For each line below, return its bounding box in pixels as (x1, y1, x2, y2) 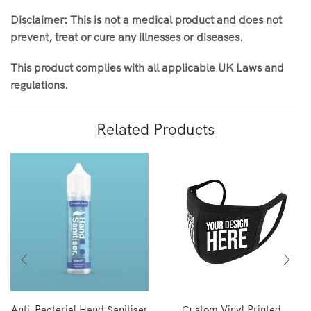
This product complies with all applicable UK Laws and (10, 60, 284, 74)
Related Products (96, 119, 215, 140)
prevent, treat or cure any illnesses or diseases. (10, 30, 243, 44)
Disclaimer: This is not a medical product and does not (10, 12, 282, 27)
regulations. (10, 77, 68, 92)
